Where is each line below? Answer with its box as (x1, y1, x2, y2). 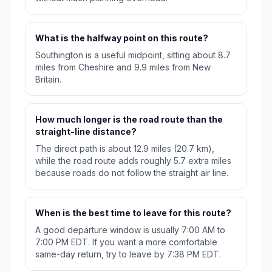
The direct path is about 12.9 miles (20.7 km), (35, 143, 214, 154)
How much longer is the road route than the (35, 114, 223, 125)
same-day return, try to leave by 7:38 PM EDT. (35, 249, 221, 260)
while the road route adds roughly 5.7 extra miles (35, 155, 231, 166)
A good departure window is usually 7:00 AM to (35, 225, 225, 236)
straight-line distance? (35, 126, 137, 137)
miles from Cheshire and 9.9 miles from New (35, 62, 211, 73)
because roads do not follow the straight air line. (35, 168, 228, 178)
